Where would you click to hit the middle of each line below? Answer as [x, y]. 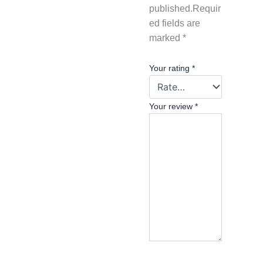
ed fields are [175, 23]
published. [171, 9]
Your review [172, 106]
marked [166, 38]
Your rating [171, 68]
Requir [207, 9]
